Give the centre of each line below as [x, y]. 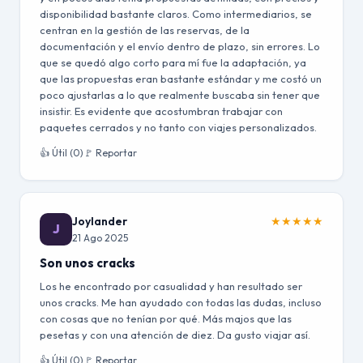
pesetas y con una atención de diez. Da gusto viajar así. [175, 335]
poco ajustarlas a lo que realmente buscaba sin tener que [180, 95]
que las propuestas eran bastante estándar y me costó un [181, 79]
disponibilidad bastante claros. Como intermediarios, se [176, 14]
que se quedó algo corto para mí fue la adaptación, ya [173, 62]
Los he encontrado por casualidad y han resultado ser [171, 286]
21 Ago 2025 [100, 238]
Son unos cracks [88, 263]
